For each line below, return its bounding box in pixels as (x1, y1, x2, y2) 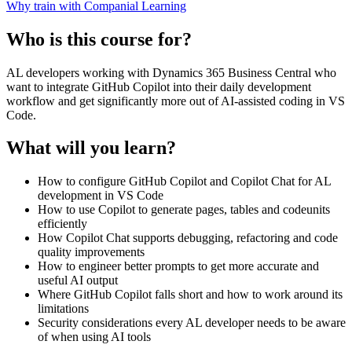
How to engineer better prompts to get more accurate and (38, 259, 319, 273)
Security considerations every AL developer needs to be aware (38, 316, 346, 330)
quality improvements (38, 245, 145, 259)
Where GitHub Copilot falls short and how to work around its (38, 288, 343, 302)
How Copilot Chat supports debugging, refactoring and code (38, 231, 338, 245)
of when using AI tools (38, 330, 151, 344)
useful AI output (38, 273, 118, 288)
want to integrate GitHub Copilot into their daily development (6, 79, 311, 93)
